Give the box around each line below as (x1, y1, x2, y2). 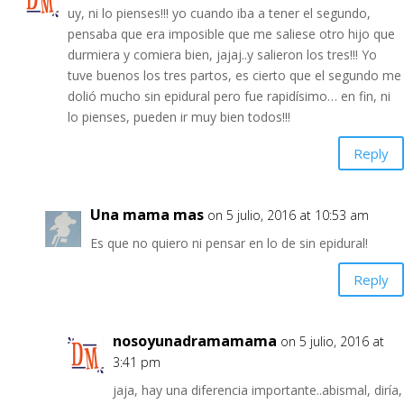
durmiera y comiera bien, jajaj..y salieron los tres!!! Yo (68, 46, 377, 63)
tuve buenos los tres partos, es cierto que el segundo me (68, 67, 401, 84)
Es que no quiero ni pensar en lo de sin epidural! (90, 234, 368, 252)
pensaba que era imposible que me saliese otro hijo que (68, 25, 395, 42)
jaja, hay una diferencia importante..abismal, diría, (113, 381, 402, 399)
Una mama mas (90, 205, 204, 225)
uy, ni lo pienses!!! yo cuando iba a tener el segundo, (68, 5, 371, 22)
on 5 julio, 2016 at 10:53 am (207, 207, 369, 224)
